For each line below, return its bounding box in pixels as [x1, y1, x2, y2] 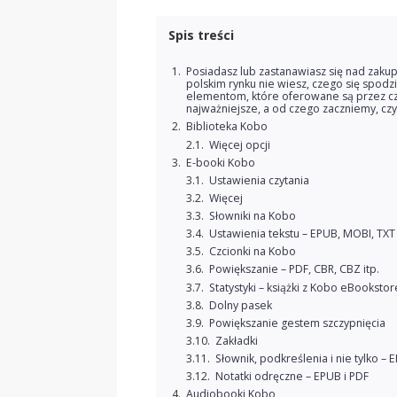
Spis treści [168, 27, 234, 43]
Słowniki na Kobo [208, 208, 296, 223]
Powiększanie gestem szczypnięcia [208, 315, 385, 331]
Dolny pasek [208, 297, 272, 313]
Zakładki [214, 332, 258, 348]
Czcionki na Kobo [208, 244, 296, 260]
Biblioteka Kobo [185, 119, 268, 135]
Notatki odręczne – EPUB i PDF [214, 369, 369, 385]
